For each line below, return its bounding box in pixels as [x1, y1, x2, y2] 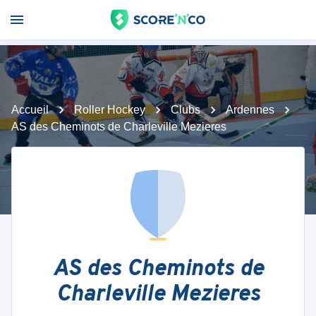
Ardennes [226, 104, 274, 116]
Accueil [11, 104, 49, 116]
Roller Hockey [74, 104, 145, 116]
